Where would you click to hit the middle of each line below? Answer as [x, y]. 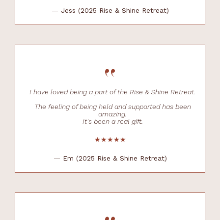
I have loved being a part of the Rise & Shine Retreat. [112, 92]
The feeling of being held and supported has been [112, 106]
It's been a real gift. [112, 121]
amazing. [112, 114]
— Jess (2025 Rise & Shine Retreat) [110, 10]
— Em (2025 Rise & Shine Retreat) [110, 158]
